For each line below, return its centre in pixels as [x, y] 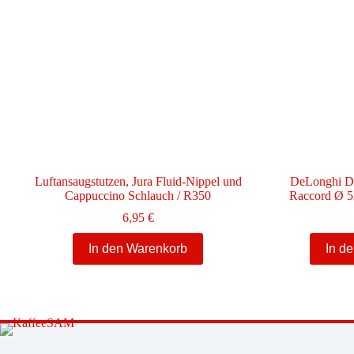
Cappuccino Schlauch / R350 [138, 195]
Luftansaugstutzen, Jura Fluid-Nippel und [138, 181]
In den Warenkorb [138, 248]
